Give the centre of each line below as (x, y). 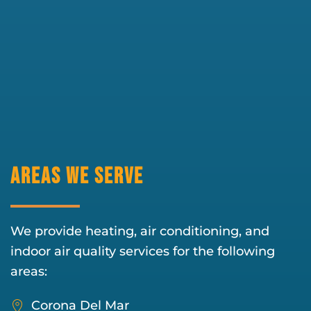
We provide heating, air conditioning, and (140, 231)
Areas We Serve (77, 177)
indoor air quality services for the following (143, 251)
